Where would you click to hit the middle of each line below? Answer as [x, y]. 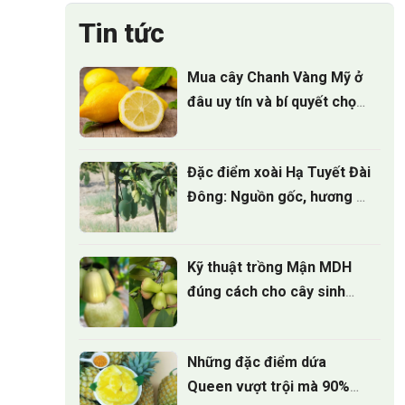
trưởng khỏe [229, 316]
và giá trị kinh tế [241, 221]
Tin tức [122, 33]
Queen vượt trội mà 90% [268, 387]
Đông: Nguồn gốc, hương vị [278, 197]
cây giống [233, 127]
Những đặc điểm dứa [257, 363]
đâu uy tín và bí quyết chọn [276, 102]
